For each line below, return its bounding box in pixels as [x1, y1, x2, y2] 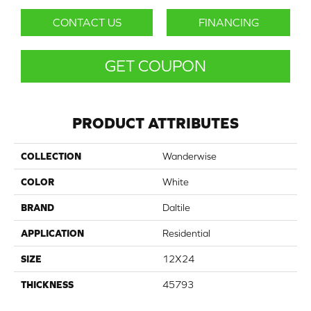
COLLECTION [21, 151, 81, 162]
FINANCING [198, 16, 259, 29]
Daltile [162, 202, 190, 214]
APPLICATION [21, 228, 84, 239]
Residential [162, 228, 210, 239]
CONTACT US [52, 16, 121, 29]
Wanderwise [162, 151, 217, 162]
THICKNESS [21, 279, 74, 291]
